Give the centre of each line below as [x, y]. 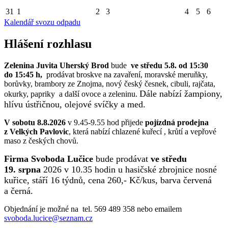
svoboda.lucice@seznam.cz [48, 218]
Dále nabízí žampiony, [181, 93]
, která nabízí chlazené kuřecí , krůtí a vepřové [142, 131]
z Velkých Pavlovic [36, 131]
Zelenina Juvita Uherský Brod [56, 65]
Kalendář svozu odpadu [42, 22]
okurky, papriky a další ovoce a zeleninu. [72, 94]
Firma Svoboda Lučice [49, 159]
